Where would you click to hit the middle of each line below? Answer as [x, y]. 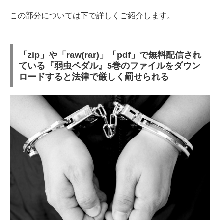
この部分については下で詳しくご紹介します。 [92, 15]
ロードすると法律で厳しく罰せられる [94, 76]
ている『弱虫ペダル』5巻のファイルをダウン [109, 66]
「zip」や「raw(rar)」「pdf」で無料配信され [110, 55]
